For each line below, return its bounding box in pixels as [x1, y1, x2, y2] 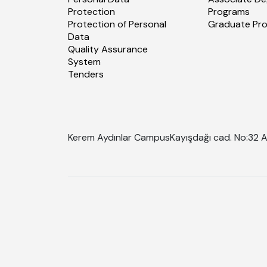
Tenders [68, 67, 104, 80]
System [68, 55, 101, 68]
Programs [208, 5, 250, 18]
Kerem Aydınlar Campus [68, 131, 170, 144]
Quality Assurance [68, 42, 148, 55]
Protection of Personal [68, 17, 166, 30]
